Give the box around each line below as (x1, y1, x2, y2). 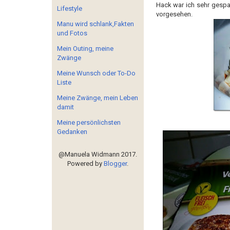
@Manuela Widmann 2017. (58, 150, 137, 158)
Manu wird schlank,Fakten (57, 20, 134, 28)
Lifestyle (57, 5, 82, 12)
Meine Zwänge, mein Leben (57, 94, 138, 102)
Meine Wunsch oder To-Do (57, 69, 136, 77)
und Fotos (57, 29, 87, 37)
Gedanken (57, 128, 87, 136)
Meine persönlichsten (57, 119, 121, 126)
